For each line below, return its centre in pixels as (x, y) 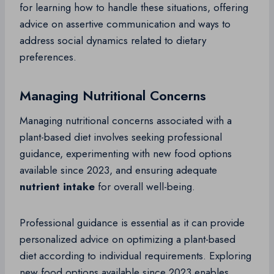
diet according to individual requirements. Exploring (135, 256)
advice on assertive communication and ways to (125, 24)
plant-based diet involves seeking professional (121, 137)
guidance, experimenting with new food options (126, 154)
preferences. (48, 57)
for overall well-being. (145, 187)
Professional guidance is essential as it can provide (132, 223)
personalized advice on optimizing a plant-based (128, 239)
